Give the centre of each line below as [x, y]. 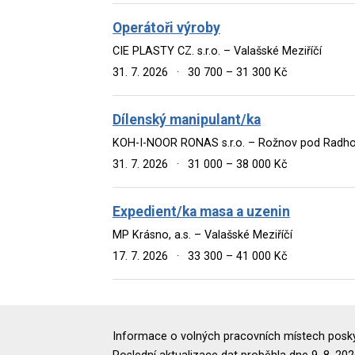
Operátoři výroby [166, 27]
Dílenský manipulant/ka [187, 119]
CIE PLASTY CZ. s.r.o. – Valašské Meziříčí [217, 51]
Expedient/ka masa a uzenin [201, 211]
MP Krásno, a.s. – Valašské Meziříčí [202, 235]
